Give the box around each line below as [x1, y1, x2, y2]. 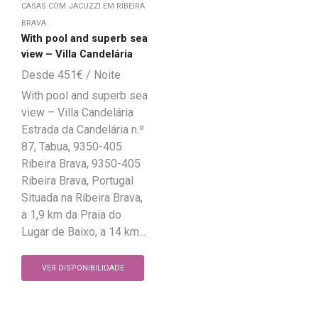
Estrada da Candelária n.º [21, 123, 144, 137]
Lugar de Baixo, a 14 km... [21, 225, 146, 239]
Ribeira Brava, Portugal [21, 174, 133, 188]
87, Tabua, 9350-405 [21, 140, 122, 154]
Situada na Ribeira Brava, [21, 191, 143, 205]
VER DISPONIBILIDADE [41, 263, 124, 273]
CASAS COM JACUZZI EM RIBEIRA [21, 1, 145, 11]
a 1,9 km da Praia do [21, 208, 121, 222]
